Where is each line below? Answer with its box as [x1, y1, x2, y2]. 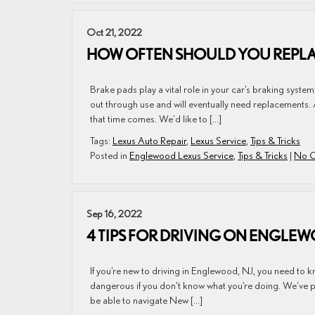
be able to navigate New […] [90, 294, 202, 306]
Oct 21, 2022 [86, 26, 142, 38]
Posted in [90, 149, 129, 161]
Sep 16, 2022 [86, 207, 142, 219]
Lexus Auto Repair [112, 134, 186, 146]
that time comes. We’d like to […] [90, 112, 221, 124]
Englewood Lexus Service [129, 149, 233, 161]
